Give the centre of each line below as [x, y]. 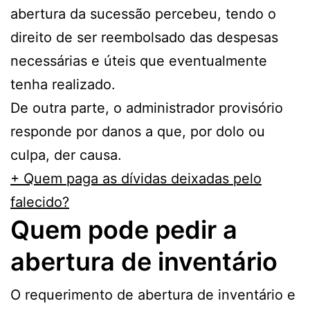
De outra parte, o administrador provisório [147, 108]
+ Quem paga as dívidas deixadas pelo [136, 179]
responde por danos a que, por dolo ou [138, 132]
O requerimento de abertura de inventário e [153, 295]
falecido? [40, 202]
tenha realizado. [63, 85]
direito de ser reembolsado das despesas [144, 38]
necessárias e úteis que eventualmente [139, 61]
